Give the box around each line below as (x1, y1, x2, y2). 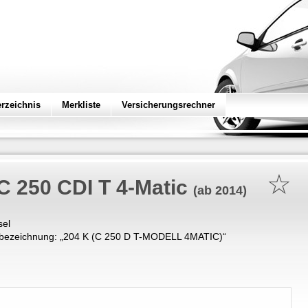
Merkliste (62, 100, 100, 110)
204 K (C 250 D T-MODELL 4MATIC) (63, 231, 223, 242)
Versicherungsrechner (122, 100, 215, 110)
